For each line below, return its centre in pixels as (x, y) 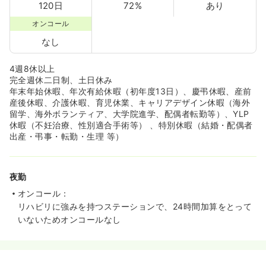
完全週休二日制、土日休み (61, 80)
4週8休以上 (32, 69)
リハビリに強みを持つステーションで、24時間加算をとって (135, 206)
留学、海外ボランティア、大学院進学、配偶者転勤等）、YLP (129, 114)
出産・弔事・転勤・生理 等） (67, 136)
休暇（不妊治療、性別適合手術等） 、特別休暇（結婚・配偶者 (131, 125)
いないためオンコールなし (69, 219)
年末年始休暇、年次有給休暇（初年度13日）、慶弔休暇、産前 (131, 91)
